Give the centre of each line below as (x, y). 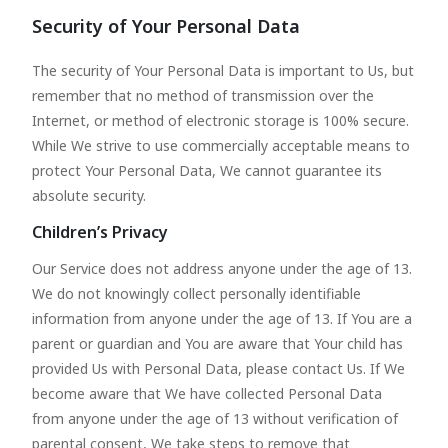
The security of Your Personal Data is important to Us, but (223, 70)
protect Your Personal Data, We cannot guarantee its (207, 170)
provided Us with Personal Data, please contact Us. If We (218, 368)
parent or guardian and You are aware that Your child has (217, 343)
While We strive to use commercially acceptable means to (221, 145)
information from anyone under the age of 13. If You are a (222, 318)
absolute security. (89, 195)
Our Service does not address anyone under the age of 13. (222, 268)
